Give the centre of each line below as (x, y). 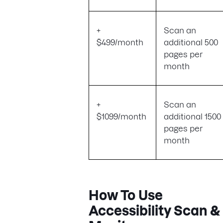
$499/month (120, 42)
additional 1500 (192, 116)
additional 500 (191, 42)
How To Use (126, 195)
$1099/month (122, 116)
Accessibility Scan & (155, 211)
